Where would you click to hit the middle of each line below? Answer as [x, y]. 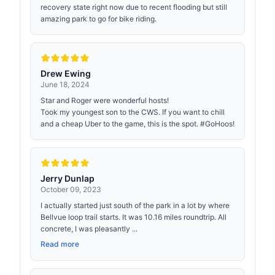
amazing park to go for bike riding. [99, 19]
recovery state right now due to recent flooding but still [134, 7]
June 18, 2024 [65, 84]
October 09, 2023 [71, 189]
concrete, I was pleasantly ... [89, 229]
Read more [60, 244]
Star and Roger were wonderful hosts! [105, 100]
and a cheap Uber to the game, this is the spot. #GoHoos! [137, 124]
